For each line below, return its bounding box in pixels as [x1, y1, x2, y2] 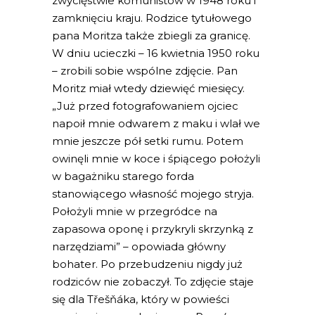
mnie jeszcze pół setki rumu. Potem [52, 134, 243, 148]
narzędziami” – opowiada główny [52, 240, 226, 254]
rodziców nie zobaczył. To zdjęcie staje [52, 275, 254, 289]
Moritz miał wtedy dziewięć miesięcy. [52, 82, 245, 96]
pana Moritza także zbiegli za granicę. [52, 29, 250, 43]
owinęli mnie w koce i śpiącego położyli [52, 152, 260, 166]
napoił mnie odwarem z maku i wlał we [52, 117, 260, 131]
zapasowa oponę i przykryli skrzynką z [52, 222, 253, 236]
